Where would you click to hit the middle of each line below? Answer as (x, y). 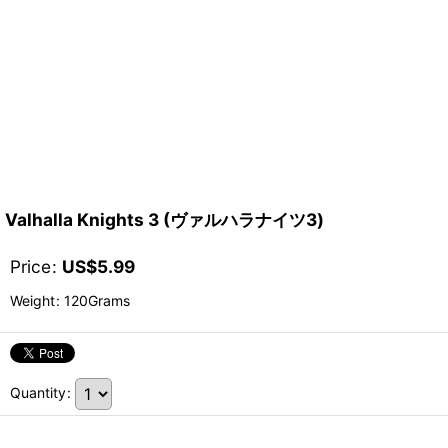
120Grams (95, 300)
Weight (32, 300)
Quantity (38, 392)
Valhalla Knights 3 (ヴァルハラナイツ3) (164, 219)
